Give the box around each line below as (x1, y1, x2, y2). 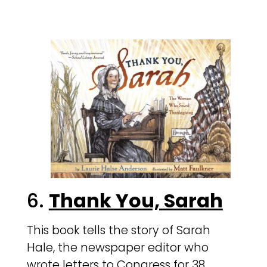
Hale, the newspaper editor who (26, 240, 209, 256)
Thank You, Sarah (48, 187, 223, 215)
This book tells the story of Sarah (26, 222, 210, 239)
